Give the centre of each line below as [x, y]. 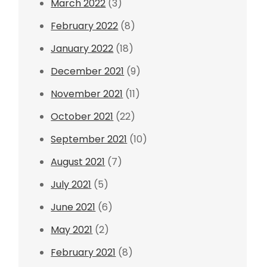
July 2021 [71, 184]
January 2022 [82, 49]
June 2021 [73, 207]
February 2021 [83, 252]
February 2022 [85, 26]
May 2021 [72, 230]
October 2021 [82, 117]
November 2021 [87, 94]
